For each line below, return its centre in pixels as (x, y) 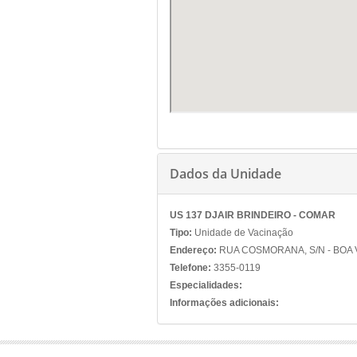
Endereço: (193, 250)
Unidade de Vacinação (243, 233)
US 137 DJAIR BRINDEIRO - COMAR (253, 215)
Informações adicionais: (224, 303)
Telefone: (190, 268)
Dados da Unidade (226, 174)
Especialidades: (206, 285)
